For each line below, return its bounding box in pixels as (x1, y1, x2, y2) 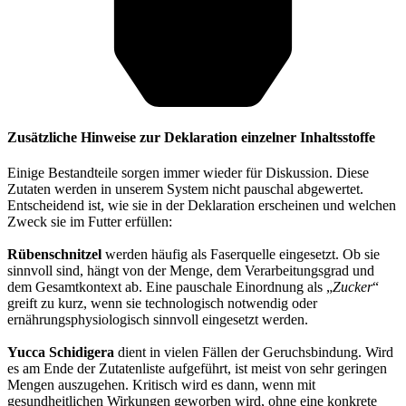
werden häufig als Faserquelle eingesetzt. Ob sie (101, 246, 380, 263)
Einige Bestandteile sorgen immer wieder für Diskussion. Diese (7, 165, 369, 181)
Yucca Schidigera (7, 344, 114, 361)
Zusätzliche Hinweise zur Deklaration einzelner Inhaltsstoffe (7, 129, 375, 145)
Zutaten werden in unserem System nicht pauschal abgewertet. (7, 181, 363, 198)
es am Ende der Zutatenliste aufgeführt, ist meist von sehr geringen (7, 361, 387, 377)
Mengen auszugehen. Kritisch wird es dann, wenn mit (7, 377, 315, 393)
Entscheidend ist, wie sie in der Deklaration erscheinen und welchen (7, 198, 396, 214)
